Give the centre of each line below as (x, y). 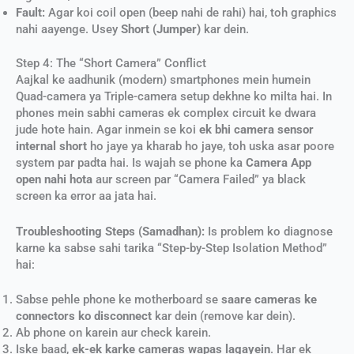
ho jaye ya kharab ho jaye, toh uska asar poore (211, 147)
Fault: (30, 13)
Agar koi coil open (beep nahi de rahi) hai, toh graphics (191, 13)
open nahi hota (54, 180)
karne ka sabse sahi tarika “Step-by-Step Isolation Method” (171, 248)
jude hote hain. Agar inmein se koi (107, 130)
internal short (51, 147)
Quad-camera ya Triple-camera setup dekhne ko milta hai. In (174, 97)
